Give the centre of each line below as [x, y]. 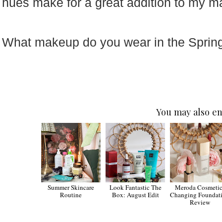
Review [200, 202]
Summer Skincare [71, 188]
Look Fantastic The [135, 188]
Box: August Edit [135, 195]
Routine [71, 195]
